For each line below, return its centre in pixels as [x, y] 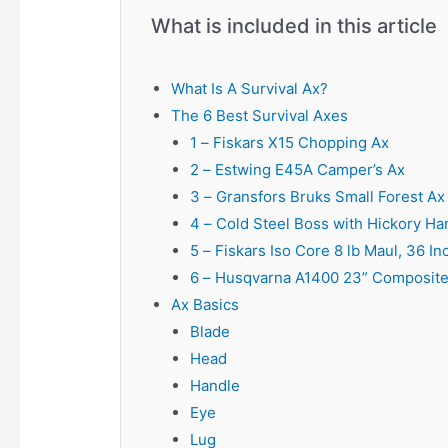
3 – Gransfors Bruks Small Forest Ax [318, 197]
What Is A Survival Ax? [249, 89]
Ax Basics [204, 305]
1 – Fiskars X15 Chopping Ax [290, 143]
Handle [215, 386]
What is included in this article [294, 26]
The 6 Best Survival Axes [259, 116]
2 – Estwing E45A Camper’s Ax [298, 170]
